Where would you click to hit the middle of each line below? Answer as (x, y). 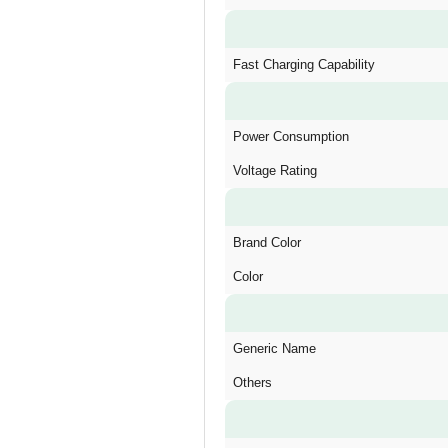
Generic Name (274, 348)
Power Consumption (291, 136)
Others (252, 382)
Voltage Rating (275, 170)
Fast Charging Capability (304, 64)
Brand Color (267, 242)
